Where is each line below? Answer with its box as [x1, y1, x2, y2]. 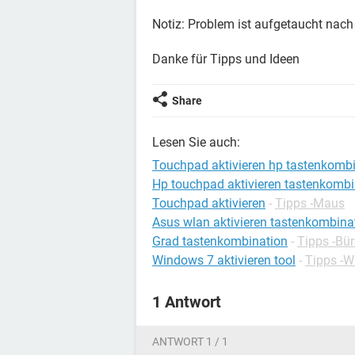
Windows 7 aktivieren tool [152, 253, 296, 268]
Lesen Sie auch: [152, 135, 240, 150]
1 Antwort [152, 292, 221, 311]
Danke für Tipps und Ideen [152, 52, 300, 67]
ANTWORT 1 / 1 [152, 335, 228, 348]
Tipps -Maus [275, 196, 345, 211]
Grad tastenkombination [152, 234, 288, 249]
